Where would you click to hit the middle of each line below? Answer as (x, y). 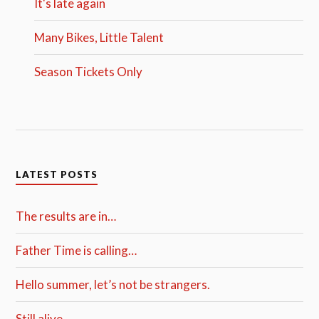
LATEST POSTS (57, 174)
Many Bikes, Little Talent (99, 37)
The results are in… (66, 216)
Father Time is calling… (77, 250)
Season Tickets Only (88, 71)
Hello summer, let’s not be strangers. (113, 284)
